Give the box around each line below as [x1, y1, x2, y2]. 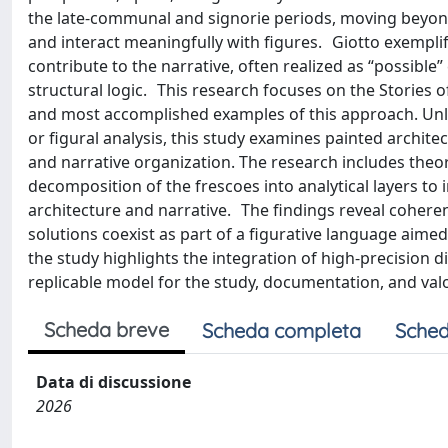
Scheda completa [202, 317, 361, 343]
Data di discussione [36, 370, 191, 393]
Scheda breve [44, 316, 169, 342]
